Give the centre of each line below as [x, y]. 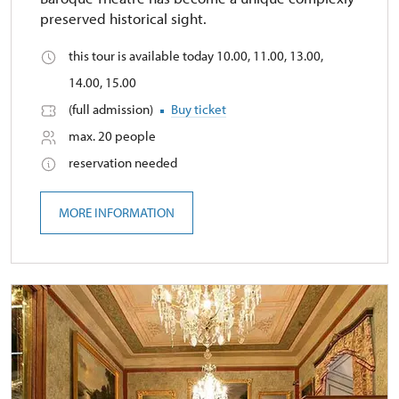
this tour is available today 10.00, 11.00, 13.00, [196, 56]
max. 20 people [112, 136]
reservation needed [123, 163]
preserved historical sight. [123, 19]
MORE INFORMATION [117, 213]
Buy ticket [199, 110]
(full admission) [112, 110]
